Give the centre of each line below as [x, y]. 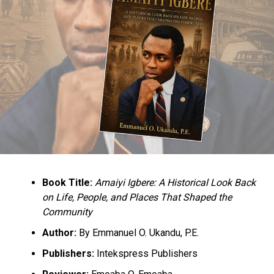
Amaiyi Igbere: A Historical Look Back [175, 182]
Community [67, 212]
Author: [59, 232]
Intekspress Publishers [146, 253]
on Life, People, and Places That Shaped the [137, 197]
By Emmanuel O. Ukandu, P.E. [137, 232]
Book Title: [67, 182]
